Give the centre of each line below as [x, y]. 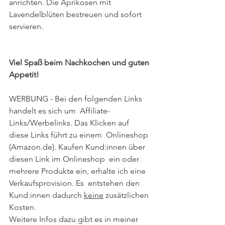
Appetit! [24, 74]
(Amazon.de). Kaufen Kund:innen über [78, 147]
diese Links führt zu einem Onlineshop [80, 135]
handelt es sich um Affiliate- [60, 110]
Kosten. [24, 207]
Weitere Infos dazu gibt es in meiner [75, 219]
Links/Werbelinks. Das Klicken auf [70, 123]
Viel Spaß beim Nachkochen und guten [80, 62]
